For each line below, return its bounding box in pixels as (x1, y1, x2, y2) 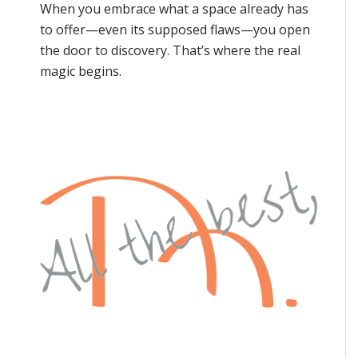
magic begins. (40, 62, 121, 81)
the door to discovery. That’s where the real (40, 42, 300, 60)
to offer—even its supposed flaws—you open (40, 21, 310, 39)
